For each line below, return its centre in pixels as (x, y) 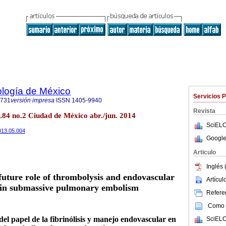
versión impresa (33, 100)
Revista (204, 111)
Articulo (205, 152)
